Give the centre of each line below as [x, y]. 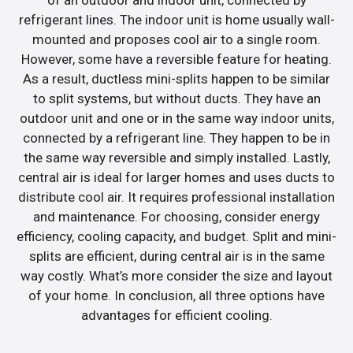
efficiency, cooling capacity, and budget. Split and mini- [176, 236]
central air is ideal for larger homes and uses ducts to [176, 177]
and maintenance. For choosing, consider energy [176, 216]
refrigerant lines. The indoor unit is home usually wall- [176, 19]
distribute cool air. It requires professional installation [176, 197]
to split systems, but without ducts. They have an [176, 98]
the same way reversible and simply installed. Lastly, [176, 157]
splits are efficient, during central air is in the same [176, 256]
